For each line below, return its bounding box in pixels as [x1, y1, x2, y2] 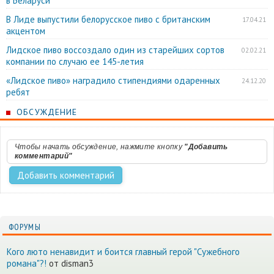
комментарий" [15, 151, 73, 160]
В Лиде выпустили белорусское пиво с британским [6, 13, 210, 25]
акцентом [6, 24, 45, 37]
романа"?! [7, 257, 46, 269]
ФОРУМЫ [9, 221, 41, 232]
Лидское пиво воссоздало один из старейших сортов [6, 43, 224, 56]
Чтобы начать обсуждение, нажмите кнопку [15, 142, 185, 151]
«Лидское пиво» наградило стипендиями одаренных [6, 74, 220, 86]
